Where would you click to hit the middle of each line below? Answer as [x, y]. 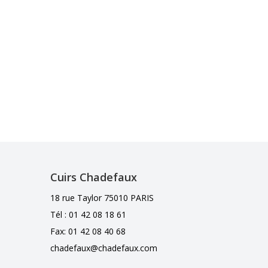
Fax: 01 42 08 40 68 [88, 231]
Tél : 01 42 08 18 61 [89, 214]
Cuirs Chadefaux [94, 177]
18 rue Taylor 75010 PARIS [102, 197]
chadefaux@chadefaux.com [104, 248]
